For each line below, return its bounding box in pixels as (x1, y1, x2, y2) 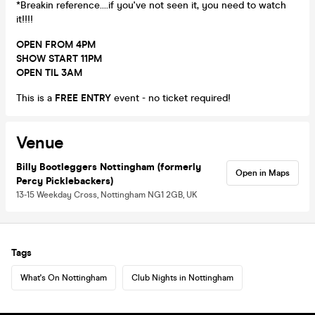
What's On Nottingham (20, 272, 107, 283)
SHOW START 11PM (16, 52, 102, 65)
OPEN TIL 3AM (16, 66, 82, 79)
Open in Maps (236, 167, 290, 178)
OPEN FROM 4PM (16, 38, 96, 51)
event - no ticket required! (111, 91, 231, 104)
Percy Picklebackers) (16, 174, 113, 187)
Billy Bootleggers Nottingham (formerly (16, 160, 201, 173)
